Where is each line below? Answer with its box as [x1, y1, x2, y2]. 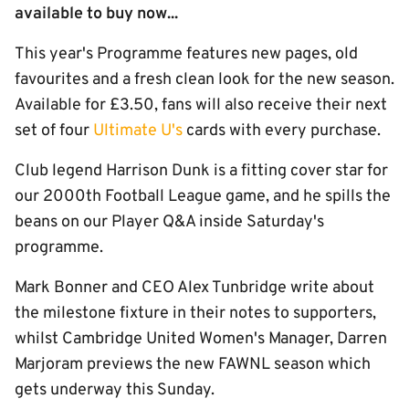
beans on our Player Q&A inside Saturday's [15, 212, 324, 233]
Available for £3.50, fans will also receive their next [15, 95, 387, 116]
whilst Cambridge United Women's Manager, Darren [15, 329, 387, 350]
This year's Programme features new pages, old [15, 44, 358, 65]
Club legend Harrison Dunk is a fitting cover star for [15, 161, 388, 182]
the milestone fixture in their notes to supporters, [15, 303, 376, 324]
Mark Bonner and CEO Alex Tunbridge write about [15, 278, 374, 299]
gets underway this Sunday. [15, 380, 218, 401]
